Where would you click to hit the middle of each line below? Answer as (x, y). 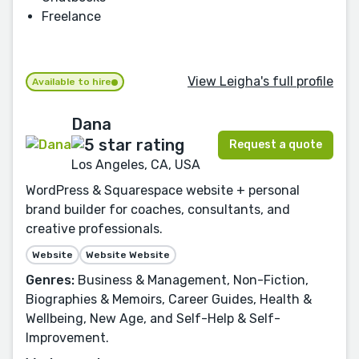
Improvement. (67, 338)
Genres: (50, 280)
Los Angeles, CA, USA (136, 165)
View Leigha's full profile (260, 81)
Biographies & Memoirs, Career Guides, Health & (169, 300)
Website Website (128, 255)
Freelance (71, 17)
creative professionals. (94, 229)
